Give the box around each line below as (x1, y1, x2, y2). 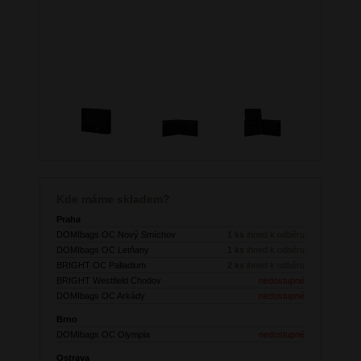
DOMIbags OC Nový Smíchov (56, 230, 176, 240)
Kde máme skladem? (56, 193, 170, 206)
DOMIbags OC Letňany (56, 245, 149, 255)
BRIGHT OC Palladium (56, 260, 146, 271)
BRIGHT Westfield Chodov (56, 276, 161, 286)
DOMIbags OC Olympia (56, 330, 150, 340)
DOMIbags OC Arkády (56, 291, 145, 301)
